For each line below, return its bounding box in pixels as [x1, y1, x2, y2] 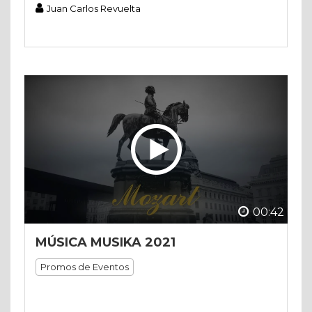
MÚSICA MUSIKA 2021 [36, 234, 175, 250]
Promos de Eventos [40, 260, 129, 272]
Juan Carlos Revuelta [47, 3, 141, 14]
